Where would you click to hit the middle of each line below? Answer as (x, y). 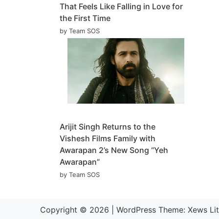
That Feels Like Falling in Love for (121, 6)
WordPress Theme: (152, 210)
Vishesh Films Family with (108, 139)
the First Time (85, 18)
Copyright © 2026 (76, 210)
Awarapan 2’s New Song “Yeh (114, 150)
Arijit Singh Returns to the (108, 127)
